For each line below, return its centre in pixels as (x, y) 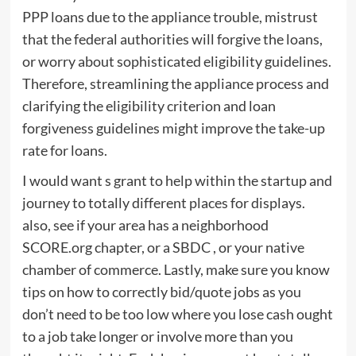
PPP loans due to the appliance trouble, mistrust (170, 17)
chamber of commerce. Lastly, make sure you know (176, 270)
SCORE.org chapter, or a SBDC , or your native (163, 248)
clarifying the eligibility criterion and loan (149, 106)
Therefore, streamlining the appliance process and (175, 84)
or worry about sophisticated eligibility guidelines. (176, 62)
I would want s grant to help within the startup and (177, 181)
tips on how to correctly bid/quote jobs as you (161, 292)
